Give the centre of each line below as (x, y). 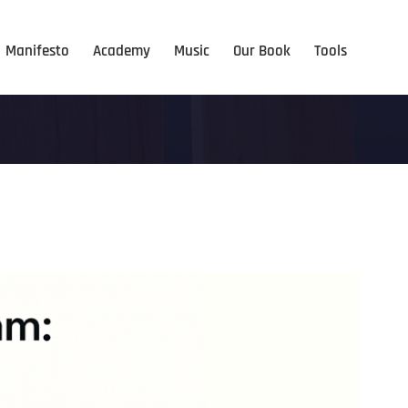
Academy (122, 51)
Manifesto (37, 51)
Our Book (262, 51)
